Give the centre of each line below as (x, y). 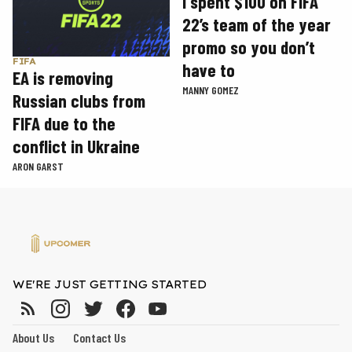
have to (209, 70)
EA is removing (63, 77)
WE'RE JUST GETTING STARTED (110, 284)
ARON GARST (38, 166)
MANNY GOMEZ (211, 90)
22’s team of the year (257, 25)
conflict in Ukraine (76, 146)
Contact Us (99, 337)
